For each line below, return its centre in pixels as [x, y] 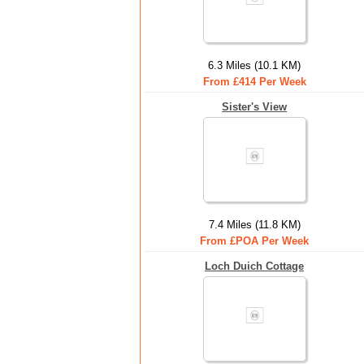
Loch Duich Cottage [254, 266]
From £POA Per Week [254, 241]
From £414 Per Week [254, 82]
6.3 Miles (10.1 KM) [254, 65]
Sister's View [254, 107]
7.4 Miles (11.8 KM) [254, 225]
